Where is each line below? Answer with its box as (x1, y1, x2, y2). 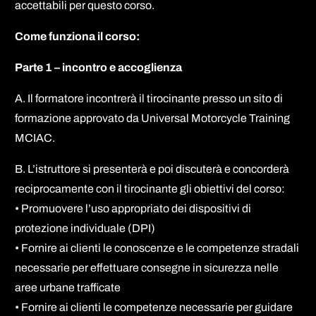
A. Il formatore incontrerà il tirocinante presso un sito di (15, 92, 284, 104)
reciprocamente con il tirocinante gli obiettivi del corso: (15, 182, 286, 195)
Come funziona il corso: (15, 30, 140, 42)
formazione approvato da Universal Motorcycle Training (15, 111, 291, 124)
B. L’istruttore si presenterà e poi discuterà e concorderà (15, 162, 290, 175)
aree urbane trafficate (15, 281, 121, 293)
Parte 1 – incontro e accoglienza (15, 61, 183, 73)
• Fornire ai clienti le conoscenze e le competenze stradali (15, 241, 300, 254)
